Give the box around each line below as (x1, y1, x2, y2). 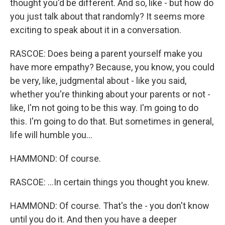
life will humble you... (10, 130, 92, 140)
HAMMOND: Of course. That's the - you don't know (10, 200, 209, 211)
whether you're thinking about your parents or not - (10, 89, 210, 99)
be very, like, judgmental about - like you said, (10, 75, 186, 86)
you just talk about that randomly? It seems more (10, 11, 205, 22)
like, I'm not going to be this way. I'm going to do (10, 102, 198, 113)
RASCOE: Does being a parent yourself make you (10, 48, 202, 59)
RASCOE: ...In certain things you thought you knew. (10, 177, 209, 187)
